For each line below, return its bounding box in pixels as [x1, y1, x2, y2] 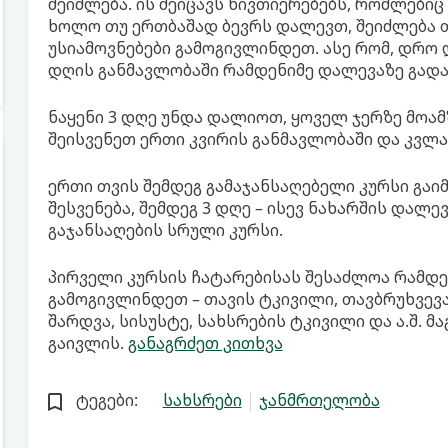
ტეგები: [75, 389, 138, 411]
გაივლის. [47, 332, 128, 354]
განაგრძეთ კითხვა [127, 332, 283, 354]
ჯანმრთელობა [258, 389, 380, 411]
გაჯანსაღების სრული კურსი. [47, 219, 283, 241]
